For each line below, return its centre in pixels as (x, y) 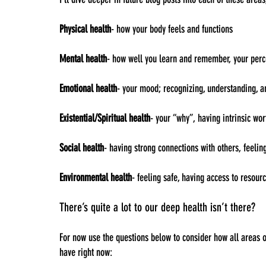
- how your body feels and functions (172, 29)
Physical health (85, 29)
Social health (82, 148)
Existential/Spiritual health (105, 118)
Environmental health (96, 177)
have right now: (86, 252)
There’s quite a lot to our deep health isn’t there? (157, 207)
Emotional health (88, 88)
